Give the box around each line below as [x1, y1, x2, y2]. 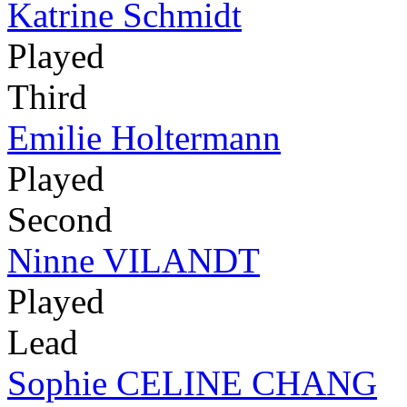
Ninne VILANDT [7, 241, 260, 281]
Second [7, 200, 113, 240]
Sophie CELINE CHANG [7, 363, 377, 403]
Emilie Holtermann [7, 118, 281, 158]
